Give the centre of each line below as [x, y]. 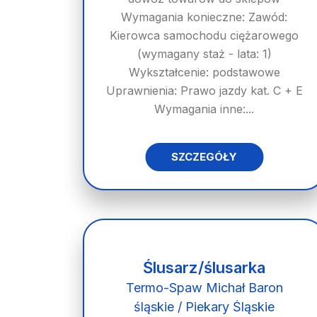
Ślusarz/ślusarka [204, 267]
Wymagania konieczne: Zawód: [204, 17]
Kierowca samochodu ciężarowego [204, 35]
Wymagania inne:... [204, 109]
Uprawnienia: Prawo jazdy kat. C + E [204, 91]
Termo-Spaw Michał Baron [204, 288]
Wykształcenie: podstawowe [204, 72]
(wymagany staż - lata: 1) [204, 54]
